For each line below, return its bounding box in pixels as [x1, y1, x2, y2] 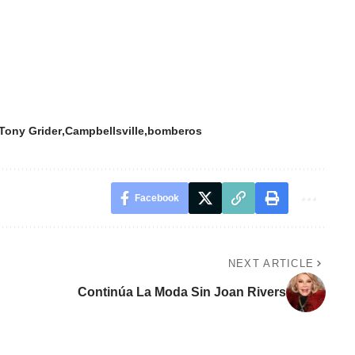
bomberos [147, 124, 203, 138]
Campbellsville [65, 124, 145, 138]
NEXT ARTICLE [227, 258, 315, 270]
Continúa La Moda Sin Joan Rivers [77, 285, 286, 300]
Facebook [134, 193, 179, 204]
